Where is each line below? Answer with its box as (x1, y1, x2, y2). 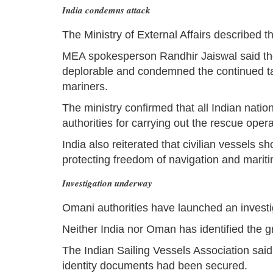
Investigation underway (62, 177, 152, 190)
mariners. (62, 80, 108, 93)
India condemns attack (62, 4, 151, 17)
